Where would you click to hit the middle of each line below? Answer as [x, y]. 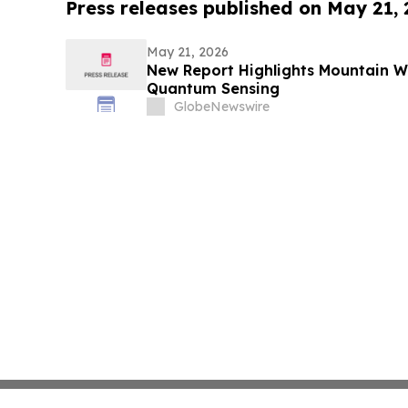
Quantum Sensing [213, 89]
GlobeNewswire [221, 107]
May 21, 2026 [187, 52]
